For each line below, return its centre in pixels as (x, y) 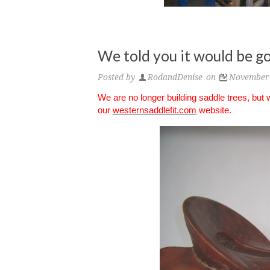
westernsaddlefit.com (155, 111)
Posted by (118, 77)
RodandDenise (175, 77)
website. (214, 111)
